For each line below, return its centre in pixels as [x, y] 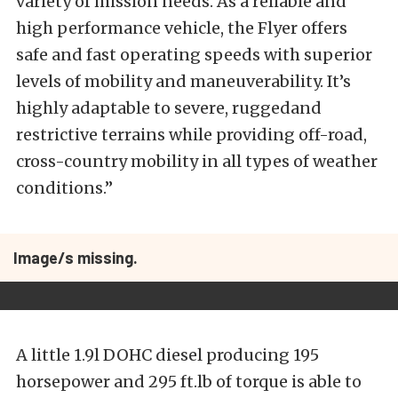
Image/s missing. [76, 258]
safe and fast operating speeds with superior [194, 55]
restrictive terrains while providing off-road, [191, 135]
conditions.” [64, 188]
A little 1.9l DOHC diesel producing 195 [167, 355]
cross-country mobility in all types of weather [197, 162]
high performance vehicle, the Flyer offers [182, 28]
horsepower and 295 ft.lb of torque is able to [189, 382]
